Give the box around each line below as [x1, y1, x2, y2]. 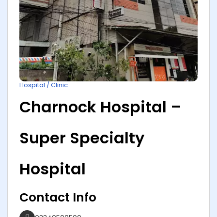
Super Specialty [19, 127, 144, 149]
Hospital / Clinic [19, 80, 68, 90]
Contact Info [19, 189, 96, 206]
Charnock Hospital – [19, 96, 182, 118]
